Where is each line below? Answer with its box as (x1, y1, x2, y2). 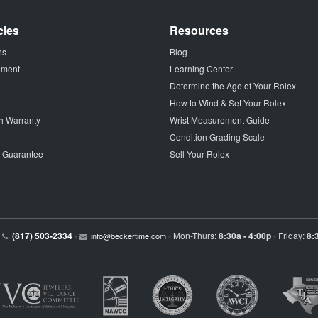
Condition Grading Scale (170, 131, 265, 143)
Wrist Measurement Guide (170, 114, 270, 126)
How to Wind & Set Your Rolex (170, 97, 286, 109)
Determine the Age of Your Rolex (170, 79, 296, 92)
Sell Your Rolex (170, 148, 229, 160)
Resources (170, 22, 229, 38)
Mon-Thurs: (172, 229, 219, 241)
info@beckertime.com (90, 230, 166, 241)
